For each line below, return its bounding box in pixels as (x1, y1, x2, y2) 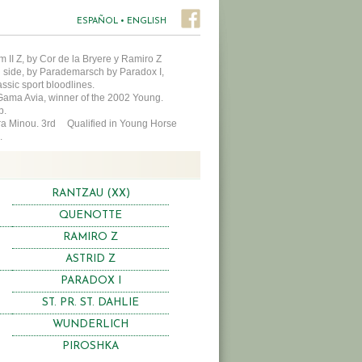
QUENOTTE (59, 209, 122, 221)
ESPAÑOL (77, 17, 118, 26)
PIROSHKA (62, 340, 119, 351)
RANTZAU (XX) (51, 187, 130, 199)
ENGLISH (127, 17, 166, 26)
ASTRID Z (65, 253, 116, 264)
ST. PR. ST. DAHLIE (42, 297, 139, 308)
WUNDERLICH (53, 318, 128, 330)
